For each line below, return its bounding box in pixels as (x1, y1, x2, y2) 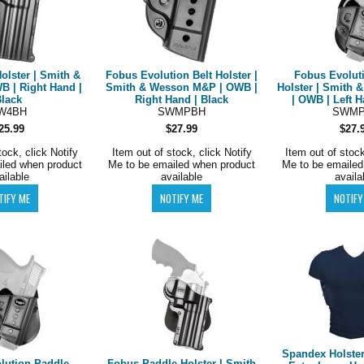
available (161, 171, 203, 183)
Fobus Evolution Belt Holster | (106, 69, 258, 81)
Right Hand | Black (135, 93, 229, 106)
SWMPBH (158, 106, 206, 118)
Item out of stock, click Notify (111, 146, 252, 158)
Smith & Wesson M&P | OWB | (106, 81, 258, 93)
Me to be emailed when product (108, 158, 256, 171)
